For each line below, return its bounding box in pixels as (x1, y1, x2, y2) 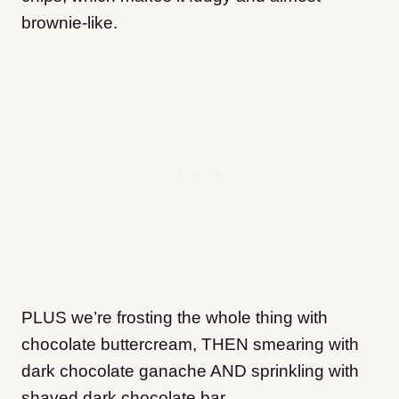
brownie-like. (21, 13, 118, 33)
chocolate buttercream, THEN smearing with (21, 335, 359, 354)
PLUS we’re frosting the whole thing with (21, 308, 328, 328)
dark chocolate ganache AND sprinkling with (21, 362, 359, 381)
